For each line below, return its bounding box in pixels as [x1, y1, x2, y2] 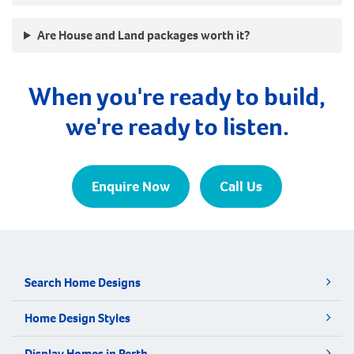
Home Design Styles [24, 309, 130, 326]
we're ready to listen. [65, 110, 289, 144]
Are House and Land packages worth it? [36, 27, 250, 44]
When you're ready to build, [28, 80, 326, 114]
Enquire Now [92, 177, 170, 197]
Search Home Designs [24, 273, 141, 291]
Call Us [220, 177, 262, 197]
